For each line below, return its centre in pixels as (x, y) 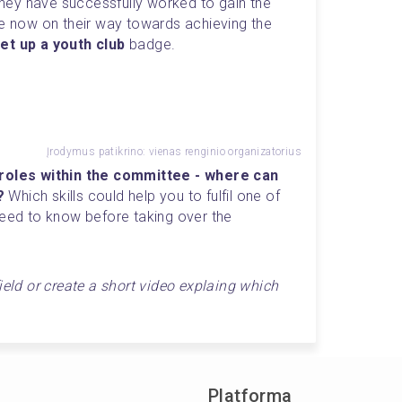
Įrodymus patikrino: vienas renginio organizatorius (174, 151)
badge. (150, 44)
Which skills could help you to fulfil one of (144, 196)
